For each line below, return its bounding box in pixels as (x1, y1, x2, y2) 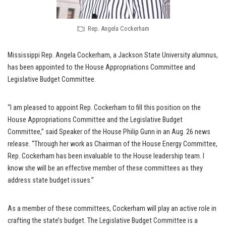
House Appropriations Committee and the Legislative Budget (8, 116, 183, 125)
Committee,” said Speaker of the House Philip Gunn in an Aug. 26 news (8, 128, 210, 137)
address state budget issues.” (8, 176, 94, 185)
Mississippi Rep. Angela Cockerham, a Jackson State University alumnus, (8, 51, 218, 60)
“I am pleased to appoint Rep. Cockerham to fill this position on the (8, 103, 201, 112)
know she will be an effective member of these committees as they (8, 164, 203, 173)
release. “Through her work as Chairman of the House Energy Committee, (8, 140, 217, 149)
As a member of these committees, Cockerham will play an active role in (8, 204, 216, 213)
